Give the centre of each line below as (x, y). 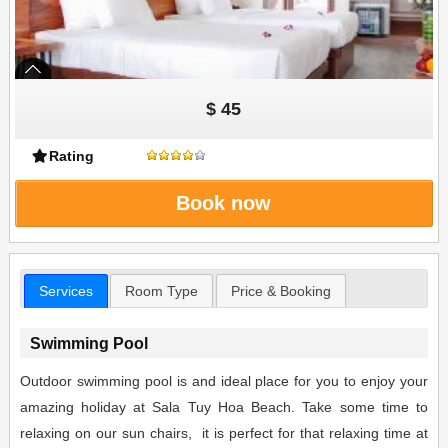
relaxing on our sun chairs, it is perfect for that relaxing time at (224, 433)
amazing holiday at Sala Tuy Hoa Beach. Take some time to (224, 407)
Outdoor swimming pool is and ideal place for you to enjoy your (224, 381)
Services (65, 290)
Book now (224, 203)
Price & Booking (281, 290)
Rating (72, 156)
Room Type (162, 290)
